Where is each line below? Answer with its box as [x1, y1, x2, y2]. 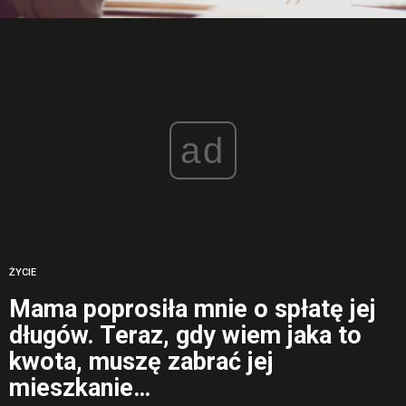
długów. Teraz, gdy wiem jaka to [9, 321, 362, 351]
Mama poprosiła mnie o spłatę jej [9, 295, 376, 324]
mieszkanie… [9, 373, 150, 403]
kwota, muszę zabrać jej [9, 347, 274, 377]
